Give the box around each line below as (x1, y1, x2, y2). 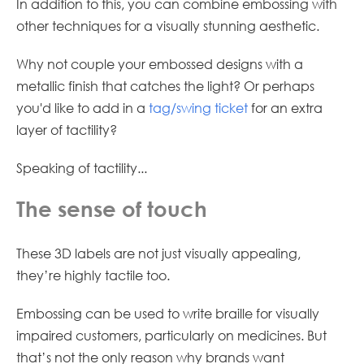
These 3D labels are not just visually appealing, (16, 245, 301, 262)
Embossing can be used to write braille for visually (16, 305, 319, 322)
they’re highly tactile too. (16, 267, 173, 284)
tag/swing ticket (149, 100, 248, 116)
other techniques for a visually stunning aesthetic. (16, 18, 319, 34)
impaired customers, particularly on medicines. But (16, 327, 327, 344)
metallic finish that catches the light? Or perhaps (16, 78, 314, 94)
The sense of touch (16, 196, 207, 222)
